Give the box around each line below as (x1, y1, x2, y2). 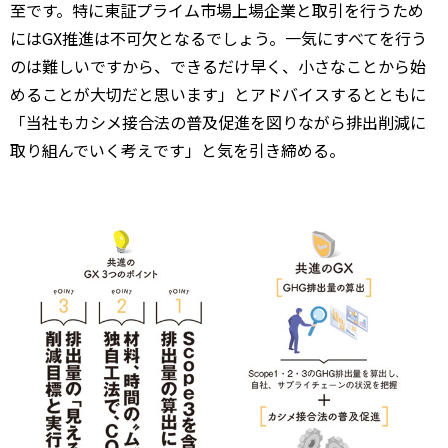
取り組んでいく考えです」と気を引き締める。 (10, 138, 345, 163)
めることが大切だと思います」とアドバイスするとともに (10, 82, 426, 107)
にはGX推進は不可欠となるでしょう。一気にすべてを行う (10, 26, 427, 51)
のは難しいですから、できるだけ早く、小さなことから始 (10, 54, 426, 79)
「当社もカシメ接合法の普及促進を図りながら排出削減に (10, 110, 426, 135)
